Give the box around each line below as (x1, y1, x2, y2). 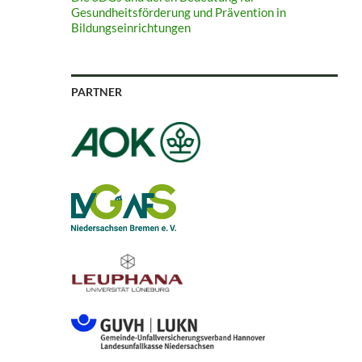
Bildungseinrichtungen (70, 20, 191, 36)
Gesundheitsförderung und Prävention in (70, 5, 286, 20)
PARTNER (70, 85, 122, 99)
